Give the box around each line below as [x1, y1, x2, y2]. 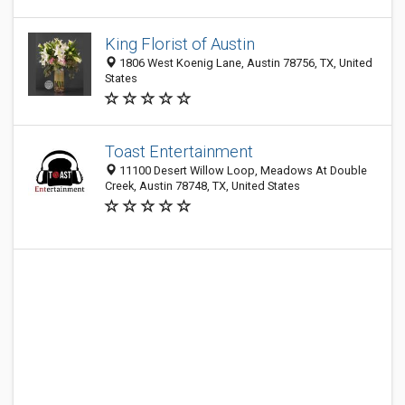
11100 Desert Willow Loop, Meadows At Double [117, 164, 367, 177]
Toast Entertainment [105, 142, 253, 161]
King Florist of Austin [105, 34, 255, 53]
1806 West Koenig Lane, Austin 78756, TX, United [117, 56, 372, 70]
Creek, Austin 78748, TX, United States [105, 179, 300, 193]
